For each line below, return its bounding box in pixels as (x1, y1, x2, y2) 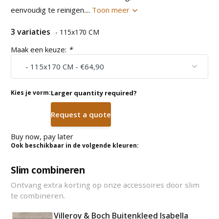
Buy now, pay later (11, 131, 74, 141)
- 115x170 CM (55, 27, 100, 37)
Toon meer (92, 4, 132, 15)
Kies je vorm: (11, 88, 51, 97)
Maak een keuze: (11, 44, 69, 54)
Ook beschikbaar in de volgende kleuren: (11, 141, 139, 150)
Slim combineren (11, 163, 85, 176)
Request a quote (51, 109, 111, 119)
